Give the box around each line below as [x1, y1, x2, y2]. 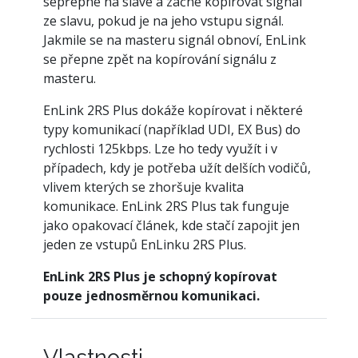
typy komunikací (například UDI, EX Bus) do [43, 121, 300, 138]
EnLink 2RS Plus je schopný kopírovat [43, 268, 277, 285]
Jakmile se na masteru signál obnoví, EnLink [43, 31, 306, 49]
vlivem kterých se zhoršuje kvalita [43, 178, 244, 196]
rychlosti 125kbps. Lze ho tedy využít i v [43, 140, 277, 157]
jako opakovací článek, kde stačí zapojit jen [43, 217, 300, 234]
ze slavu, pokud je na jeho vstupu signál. [43, 12, 284, 30]
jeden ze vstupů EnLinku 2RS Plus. [43, 236, 246, 253]
